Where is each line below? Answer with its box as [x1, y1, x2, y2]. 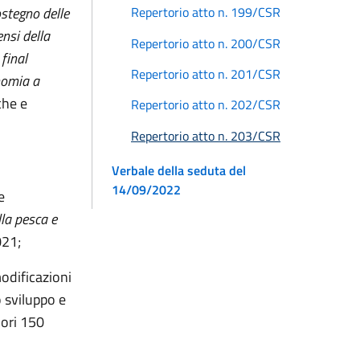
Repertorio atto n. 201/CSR [131, 63, 280, 84]
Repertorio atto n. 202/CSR [131, 95, 280, 115]
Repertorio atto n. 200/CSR [131, 33, 280, 53]
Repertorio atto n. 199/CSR [131, 2, 280, 22]
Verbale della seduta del [112, 160, 246, 180]
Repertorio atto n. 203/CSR [131, 125, 280, 145]
